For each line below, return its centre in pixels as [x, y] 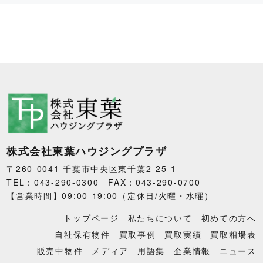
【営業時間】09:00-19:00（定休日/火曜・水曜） [110, 196]
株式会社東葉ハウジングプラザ [87, 151]
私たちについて [160, 218]
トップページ [91, 218]
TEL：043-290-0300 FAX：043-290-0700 [104, 182]
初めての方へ [229, 218]
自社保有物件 [82, 235]
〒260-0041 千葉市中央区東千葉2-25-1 [92, 169]
